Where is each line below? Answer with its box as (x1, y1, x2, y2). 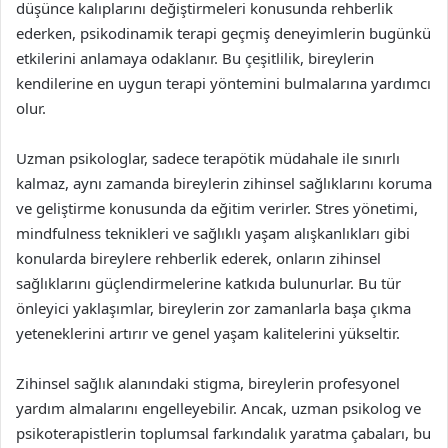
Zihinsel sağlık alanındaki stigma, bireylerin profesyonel (16, 372, 400, 393)
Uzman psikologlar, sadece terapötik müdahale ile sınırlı (16, 147, 400, 168)
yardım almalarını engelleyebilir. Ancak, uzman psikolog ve (16, 397, 421, 418)
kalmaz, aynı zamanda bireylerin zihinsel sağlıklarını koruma (16, 172, 432, 193)
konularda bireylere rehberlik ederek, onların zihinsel (16, 247, 381, 268)
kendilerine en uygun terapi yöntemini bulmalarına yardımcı (16, 72, 431, 93)
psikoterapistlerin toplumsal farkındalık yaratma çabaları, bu (16, 422, 431, 443)
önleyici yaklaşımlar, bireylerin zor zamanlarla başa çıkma (16, 297, 411, 318)
